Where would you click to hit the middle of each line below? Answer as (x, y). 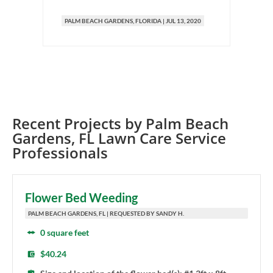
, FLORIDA (147, 21)
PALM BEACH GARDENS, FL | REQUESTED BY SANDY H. (106, 214)
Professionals (60, 153)
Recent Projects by (79, 124)
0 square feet (65, 233)
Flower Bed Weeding (81, 198)
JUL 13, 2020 (183, 21)
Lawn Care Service (160, 138)
